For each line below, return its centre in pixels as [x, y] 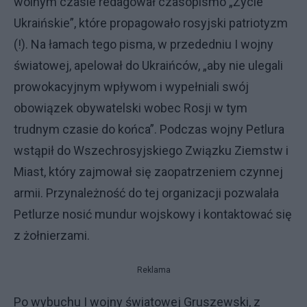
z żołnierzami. [52, 235]
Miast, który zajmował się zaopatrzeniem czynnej [148, 172]
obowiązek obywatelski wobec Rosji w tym [131, 108]
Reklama [153, 270]
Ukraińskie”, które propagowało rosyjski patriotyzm [151, 23]
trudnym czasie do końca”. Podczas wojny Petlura [149, 129]
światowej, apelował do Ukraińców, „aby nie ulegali [148, 65]
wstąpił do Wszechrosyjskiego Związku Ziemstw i [151, 150]
